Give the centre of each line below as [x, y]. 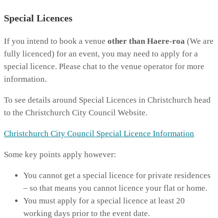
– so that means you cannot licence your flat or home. [115, 188]
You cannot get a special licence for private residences [117, 176]
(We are [199, 41]
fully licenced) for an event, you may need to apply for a [101, 54]
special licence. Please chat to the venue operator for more [104, 67]
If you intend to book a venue [56, 41]
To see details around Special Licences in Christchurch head [107, 100]
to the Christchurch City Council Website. [76, 113]
